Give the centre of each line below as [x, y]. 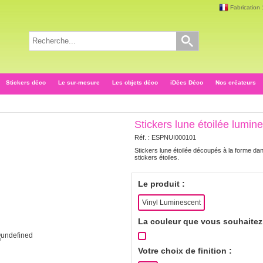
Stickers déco [26, 82]
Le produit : [161, 184]
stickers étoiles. [157, 157]
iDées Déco [187, 82]
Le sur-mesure [79, 82]
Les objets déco [135, 82]
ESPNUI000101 [174, 137]
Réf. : [143, 137]
